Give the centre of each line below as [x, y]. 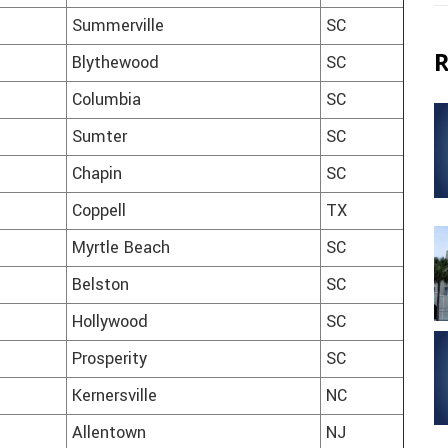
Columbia [106, 100]
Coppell [99, 211]
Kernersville [114, 396]
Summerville [118, 26]
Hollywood [110, 322]
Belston [100, 285]
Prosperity [109, 359]
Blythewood [115, 63]
